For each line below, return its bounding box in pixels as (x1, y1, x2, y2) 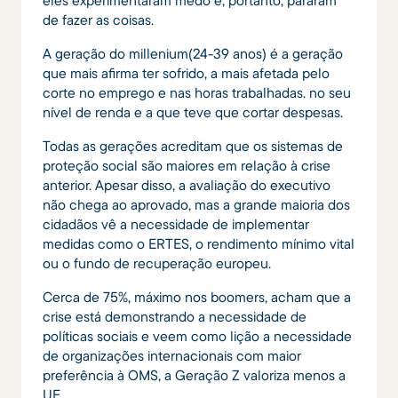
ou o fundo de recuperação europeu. (43, 253, 271, 272)
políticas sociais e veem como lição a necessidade (43, 326, 352, 345)
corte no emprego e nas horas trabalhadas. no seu (43, 83, 351, 101)
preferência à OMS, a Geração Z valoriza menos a (43, 365, 346, 384)
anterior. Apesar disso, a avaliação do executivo (43, 175, 330, 194)
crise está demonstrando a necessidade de (43, 306, 306, 325)
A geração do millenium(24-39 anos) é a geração (43, 44, 343, 62)
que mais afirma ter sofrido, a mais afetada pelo (43, 63, 330, 82)
